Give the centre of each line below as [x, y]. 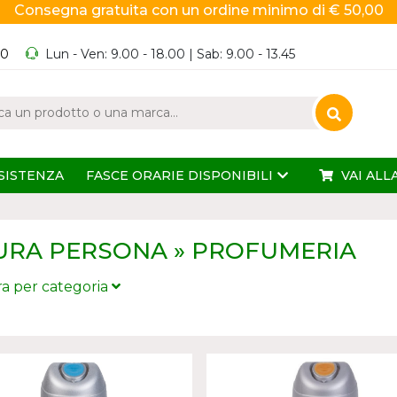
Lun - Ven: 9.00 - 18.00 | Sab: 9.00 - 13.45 [170, 54]
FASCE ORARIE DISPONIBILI [179, 176]
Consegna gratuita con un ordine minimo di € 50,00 [198, 10]
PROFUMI [86, 329]
